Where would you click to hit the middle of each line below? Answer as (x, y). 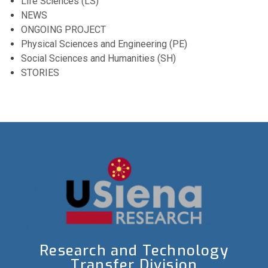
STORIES (40, 73)
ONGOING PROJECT (63, 30)
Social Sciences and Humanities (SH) (98, 58)
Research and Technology (134, 250)
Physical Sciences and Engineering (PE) (104, 44)
